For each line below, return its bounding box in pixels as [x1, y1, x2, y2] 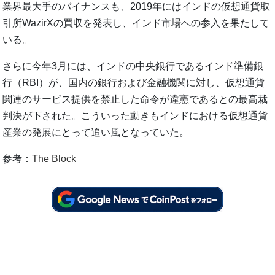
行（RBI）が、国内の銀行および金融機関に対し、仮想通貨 [2, 77, 265, 88]
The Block [32, 153, 77, 165]
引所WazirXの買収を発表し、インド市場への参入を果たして [2, 18, 270, 29]
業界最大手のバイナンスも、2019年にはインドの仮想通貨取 [2, 1, 271, 12]
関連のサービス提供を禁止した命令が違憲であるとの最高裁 [2, 94, 268, 105]
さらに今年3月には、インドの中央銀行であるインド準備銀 [2, 61, 264, 72]
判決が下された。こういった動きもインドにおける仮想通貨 [2, 110, 268, 122]
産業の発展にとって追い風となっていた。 [2, 127, 190, 138]
